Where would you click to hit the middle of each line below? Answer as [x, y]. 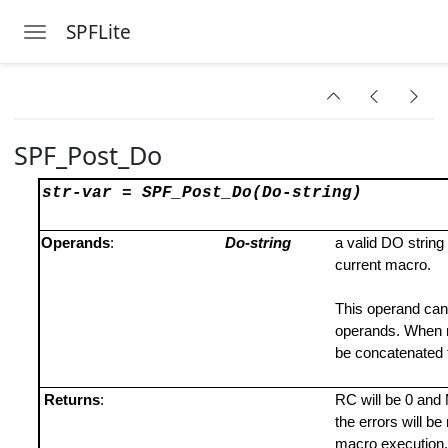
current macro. [383, 265]
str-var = [92, 193]
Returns [72, 400]
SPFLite [98, 31]
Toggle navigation [101, 35]
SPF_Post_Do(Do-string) [252, 193]
